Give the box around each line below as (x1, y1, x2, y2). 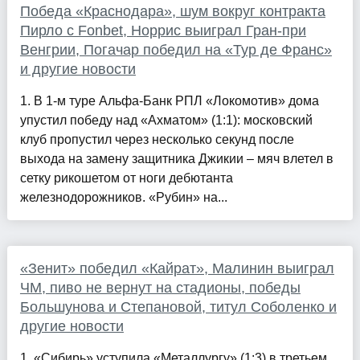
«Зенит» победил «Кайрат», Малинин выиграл (19, 260, 334, 277)
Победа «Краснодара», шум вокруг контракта (19, 3, 325, 20)
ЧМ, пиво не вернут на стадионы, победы (19, 280, 301, 297)
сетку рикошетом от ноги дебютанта (19, 171, 233, 186)
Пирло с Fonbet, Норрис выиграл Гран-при (19, 22, 306, 39)
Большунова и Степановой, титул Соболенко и (19, 299, 337, 316)
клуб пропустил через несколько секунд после (19, 133, 294, 147)
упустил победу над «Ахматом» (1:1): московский (19, 113, 313, 128)
